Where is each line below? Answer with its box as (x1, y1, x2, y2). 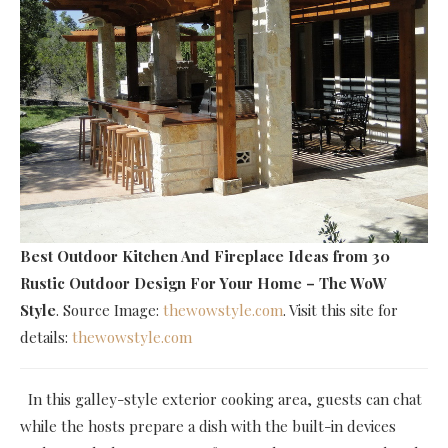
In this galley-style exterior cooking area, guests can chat (28, 388, 422, 409)
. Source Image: (56, 299, 163, 320)
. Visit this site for (283, 299, 398, 320)
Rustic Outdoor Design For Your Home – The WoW (20, 272, 387, 293)
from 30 (333, 245, 390, 266)
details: (20, 326, 72, 347)
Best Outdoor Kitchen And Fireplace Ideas (20, 245, 329, 266)
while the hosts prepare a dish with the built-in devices (20, 415, 396, 436)
